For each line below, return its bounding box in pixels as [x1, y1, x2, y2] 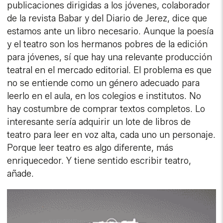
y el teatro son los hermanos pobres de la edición [7, 39, 208, 50]
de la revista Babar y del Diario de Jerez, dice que [7, 13, 208, 24]
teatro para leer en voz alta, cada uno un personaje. [7, 129, 216, 141]
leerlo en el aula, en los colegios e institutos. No [7, 91, 202, 102]
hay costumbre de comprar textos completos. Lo [7, 104, 206, 115]
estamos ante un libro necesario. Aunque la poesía [7, 26, 214, 37]
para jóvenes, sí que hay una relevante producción [7, 52, 213, 63]
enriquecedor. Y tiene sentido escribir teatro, [7, 155, 192, 167]
